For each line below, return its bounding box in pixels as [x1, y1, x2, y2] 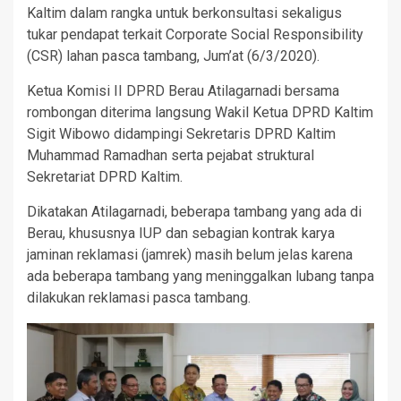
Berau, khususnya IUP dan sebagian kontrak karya [27, 224, 335, 242]
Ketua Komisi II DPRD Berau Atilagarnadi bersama [27, 81, 339, 99]
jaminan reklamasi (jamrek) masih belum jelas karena [27, 245, 353, 263]
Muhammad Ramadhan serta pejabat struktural [27, 146, 314, 164]
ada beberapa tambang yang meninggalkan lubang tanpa [27, 267, 374, 285]
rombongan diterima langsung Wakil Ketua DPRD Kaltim [27, 103, 373, 121]
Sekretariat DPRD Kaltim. [27, 167, 183, 185]
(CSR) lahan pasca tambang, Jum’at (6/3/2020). [27, 47, 320, 64]
